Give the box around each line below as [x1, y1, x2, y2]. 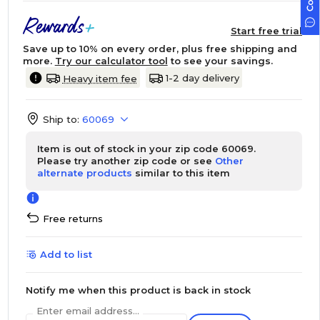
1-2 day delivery [165, 71, 239, 84]
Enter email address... [36, 305, 139, 316]
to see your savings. [167, 55, 273, 66]
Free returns [42, 213, 103, 224]
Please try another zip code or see [36, 155, 215, 166]
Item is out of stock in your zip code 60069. [36, 143, 256, 154]
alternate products [36, 167, 132, 179]
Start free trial [230, 25, 302, 36]
